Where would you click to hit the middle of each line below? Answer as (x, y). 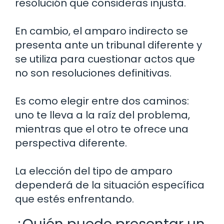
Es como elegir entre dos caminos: (102, 101)
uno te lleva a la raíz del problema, (102, 115)
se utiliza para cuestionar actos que (105, 59)
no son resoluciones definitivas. (93, 73)
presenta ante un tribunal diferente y (108, 45)
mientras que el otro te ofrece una (102, 129)
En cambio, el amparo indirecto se (101, 31)
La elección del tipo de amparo (94, 171)
